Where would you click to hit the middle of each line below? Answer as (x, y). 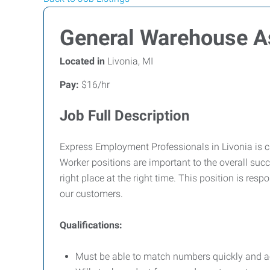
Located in (82, 61)
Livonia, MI (129, 61)
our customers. (91, 194)
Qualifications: (91, 225)
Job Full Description (124, 116)
